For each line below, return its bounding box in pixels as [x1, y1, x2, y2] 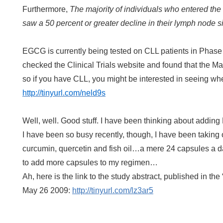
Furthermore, [22, 5, 70, 13]
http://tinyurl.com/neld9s [22, 89, 106, 97]
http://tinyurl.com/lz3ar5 [72, 186, 153, 195]
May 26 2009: [22, 186, 72, 195]
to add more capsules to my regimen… [22, 158, 158, 167]
